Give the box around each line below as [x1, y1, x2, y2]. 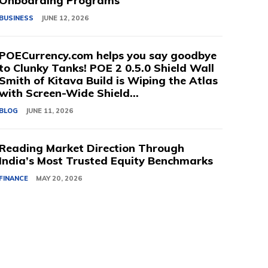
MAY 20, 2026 [36, 174, 83, 182]
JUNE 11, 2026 [26, 106, 74, 115]
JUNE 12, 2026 [41, 14, 90, 22]
